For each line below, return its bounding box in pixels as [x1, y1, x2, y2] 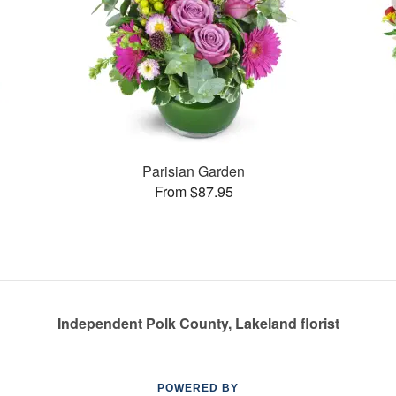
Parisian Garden [142, 160, 246, 181]
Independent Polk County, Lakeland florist [57, 313, 339, 333]
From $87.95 [154, 180, 233, 202]
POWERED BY [157, 382, 239, 394]
